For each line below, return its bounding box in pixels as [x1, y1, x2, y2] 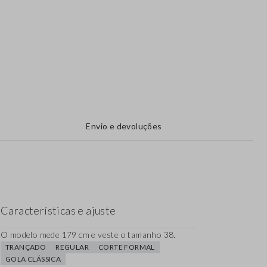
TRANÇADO [5, 243, 46, 252]
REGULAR [55, 243, 89, 252]
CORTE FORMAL [98, 243, 155, 252]
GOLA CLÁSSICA [5, 254, 61, 264]
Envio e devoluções [86, 121, 162, 132]
